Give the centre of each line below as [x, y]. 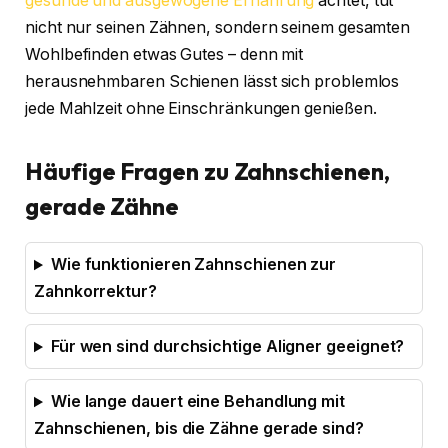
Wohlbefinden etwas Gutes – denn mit [164, 55]
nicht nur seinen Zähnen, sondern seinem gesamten [218, 28]
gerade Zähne [102, 206]
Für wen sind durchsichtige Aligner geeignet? [227, 347]
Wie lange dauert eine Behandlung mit [198, 402]
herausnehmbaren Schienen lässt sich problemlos [212, 82]
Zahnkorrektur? [95, 292]
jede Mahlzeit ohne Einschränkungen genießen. [201, 109]
